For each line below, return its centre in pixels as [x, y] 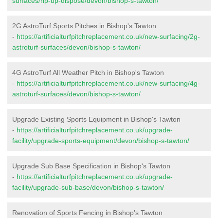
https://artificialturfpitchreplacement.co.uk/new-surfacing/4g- [108, 83]
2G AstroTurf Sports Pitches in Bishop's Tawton [84, 26]
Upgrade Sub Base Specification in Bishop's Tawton [91, 166]
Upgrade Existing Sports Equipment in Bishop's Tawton [96, 119]
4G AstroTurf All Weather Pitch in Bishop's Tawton [88, 72]
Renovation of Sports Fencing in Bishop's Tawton [87, 212]
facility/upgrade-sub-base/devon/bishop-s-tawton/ [88, 187]
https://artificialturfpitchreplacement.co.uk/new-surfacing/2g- [108, 36]
